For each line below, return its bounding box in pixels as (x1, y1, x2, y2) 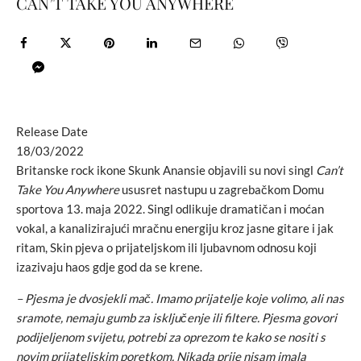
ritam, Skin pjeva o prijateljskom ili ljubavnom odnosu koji (16, 240, 317, 255)
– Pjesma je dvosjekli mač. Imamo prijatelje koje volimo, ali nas (16, 291, 344, 305)
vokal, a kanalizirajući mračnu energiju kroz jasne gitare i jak (16, 221, 334, 235)
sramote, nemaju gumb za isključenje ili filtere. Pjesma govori (16, 310, 337, 325)
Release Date (16, 124, 88, 139)
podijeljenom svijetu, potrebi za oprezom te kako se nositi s (16, 330, 326, 344)
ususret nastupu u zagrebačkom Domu (119, 182, 324, 197)
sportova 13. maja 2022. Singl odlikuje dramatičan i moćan (16, 201, 324, 216)
